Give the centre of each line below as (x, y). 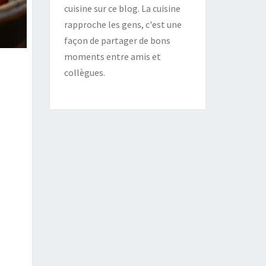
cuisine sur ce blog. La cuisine (122, 8)
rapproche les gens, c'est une (123, 24)
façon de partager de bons (117, 40)
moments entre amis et (112, 56)
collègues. (84, 72)
